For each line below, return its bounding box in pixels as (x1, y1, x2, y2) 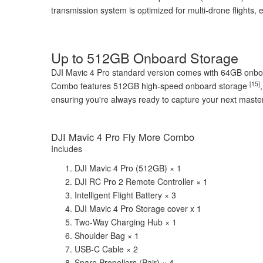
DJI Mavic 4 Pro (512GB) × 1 (75, 162, 181, 174)
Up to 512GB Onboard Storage (51, 48, 238, 68)
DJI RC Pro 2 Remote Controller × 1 (75, 176, 208, 187)
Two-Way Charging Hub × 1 (75, 216, 177, 228)
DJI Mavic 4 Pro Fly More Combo (51, 130, 194, 144)
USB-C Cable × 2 (75, 243, 138, 255)
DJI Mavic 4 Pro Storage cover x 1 (75, 203, 201, 214)
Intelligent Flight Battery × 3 (75, 189, 176, 201)
